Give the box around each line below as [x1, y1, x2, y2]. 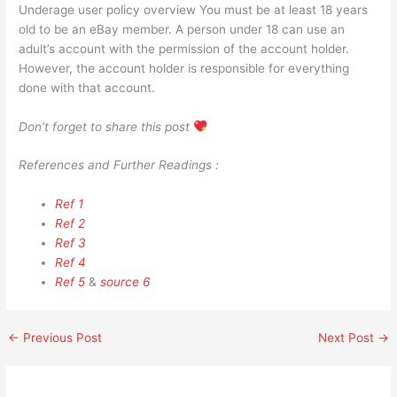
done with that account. [19, 80, 156, 95]
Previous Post [19, 331, 103, 346]
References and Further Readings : [19, 158, 220, 173]
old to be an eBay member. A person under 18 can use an [19, 21, 346, 36]
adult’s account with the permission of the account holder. [19, 41, 350, 56]
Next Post [317, 331, 378, 346]
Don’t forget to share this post [19, 119, 194, 134]
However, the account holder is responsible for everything [19, 60, 350, 75]
